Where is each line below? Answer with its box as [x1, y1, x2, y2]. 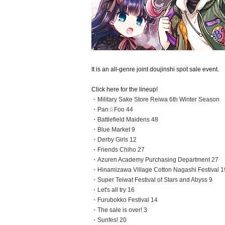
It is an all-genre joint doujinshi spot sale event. [91, 66, 219, 73]
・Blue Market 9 [91, 126, 135, 133]
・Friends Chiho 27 [91, 146, 145, 153]
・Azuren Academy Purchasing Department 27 [91, 156, 218, 163]
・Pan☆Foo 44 [91, 106, 133, 113]
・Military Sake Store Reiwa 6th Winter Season [91, 96, 219, 103]
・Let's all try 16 [91, 186, 135, 193]
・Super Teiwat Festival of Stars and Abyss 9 [91, 176, 212, 183]
